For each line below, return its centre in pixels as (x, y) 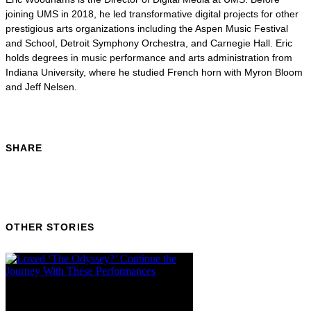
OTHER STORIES (50, 227)
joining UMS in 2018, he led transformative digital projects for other (152, 14)
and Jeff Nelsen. (41, 86)
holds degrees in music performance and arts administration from (149, 57)
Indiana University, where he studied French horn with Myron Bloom (154, 72)
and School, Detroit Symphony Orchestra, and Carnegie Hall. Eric (149, 43)
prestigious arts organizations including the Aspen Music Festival (147, 28)
